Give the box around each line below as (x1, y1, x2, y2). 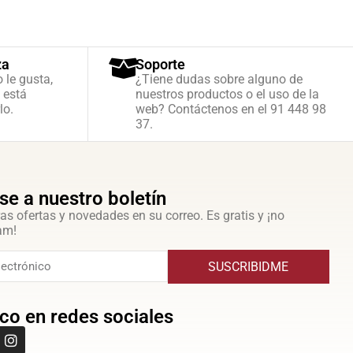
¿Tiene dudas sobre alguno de (136, 72, 303, 87)
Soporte (136, 56, 185, 73)
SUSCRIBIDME (208, 258, 289, 274)
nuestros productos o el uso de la (136, 87, 319, 102)
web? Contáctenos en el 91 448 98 (136, 102, 326, 117)
